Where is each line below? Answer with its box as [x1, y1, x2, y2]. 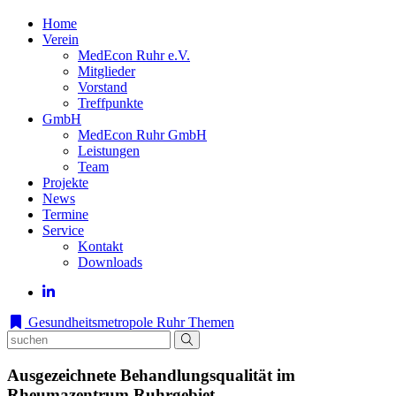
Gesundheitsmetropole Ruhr [25, 315, 185, 330]
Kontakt [78, 239, 123, 254]
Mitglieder [78, 64, 135, 79]
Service [42, 223, 84, 238]
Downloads [78, 255, 142, 270]
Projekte [42, 175, 88, 190]
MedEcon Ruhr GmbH [78, 127, 207, 142]
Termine [42, 207, 88, 222]
